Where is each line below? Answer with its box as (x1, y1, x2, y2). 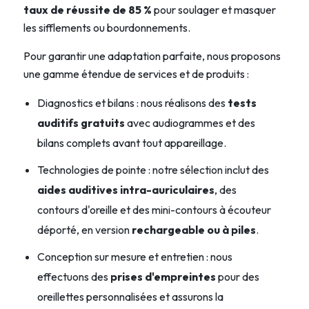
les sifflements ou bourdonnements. (23, 20, 190, 34)
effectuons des (37, 269, 110, 283)
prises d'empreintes (110, 269, 216, 283)
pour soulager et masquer (151, 2, 276, 17)
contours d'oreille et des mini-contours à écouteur (37, 202, 271, 217)
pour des (215, 269, 259, 283)
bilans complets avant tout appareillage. (37, 135, 226, 150)
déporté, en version (37, 222, 132, 237)
